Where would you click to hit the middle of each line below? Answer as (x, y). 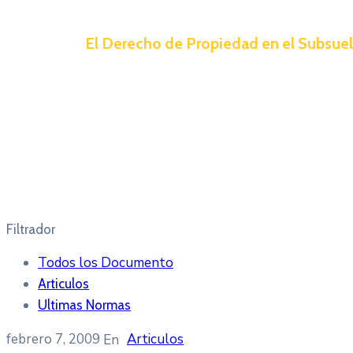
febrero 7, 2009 (55, 339)
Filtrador (31, 229)
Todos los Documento (106, 262)
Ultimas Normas (84, 305)
